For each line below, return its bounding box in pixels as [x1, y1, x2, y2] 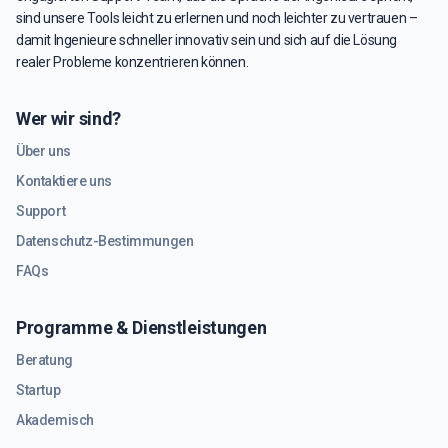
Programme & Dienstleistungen [16, 317, 267, 338]
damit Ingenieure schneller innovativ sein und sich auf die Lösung [16, 32, 398, 48]
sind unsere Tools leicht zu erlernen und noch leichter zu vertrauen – [16, 10, 418, 26]
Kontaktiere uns [16, 173, 112, 189]
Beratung [16, 352, 73, 368]
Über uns [16, 143, 71, 159]
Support [16, 203, 66, 219]
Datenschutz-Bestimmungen [16, 233, 194, 249]
